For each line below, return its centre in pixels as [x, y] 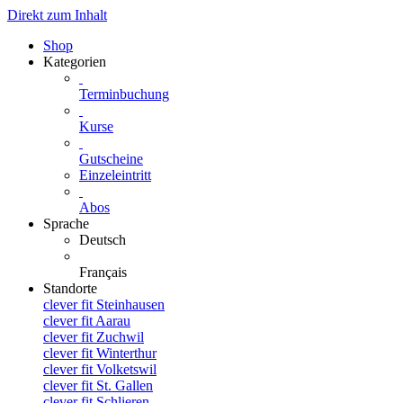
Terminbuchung [124, 94]
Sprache [66, 224]
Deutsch [103, 240]
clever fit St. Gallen [98, 385]
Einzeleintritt [115, 175]
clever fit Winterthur [100, 353]
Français [103, 272]
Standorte [70, 288]
